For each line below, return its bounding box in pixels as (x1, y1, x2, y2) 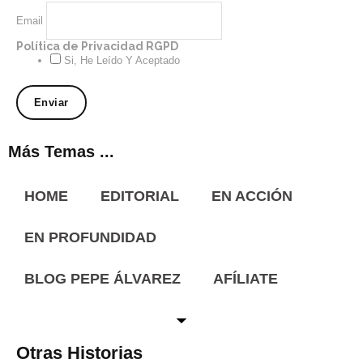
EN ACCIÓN (211, 188, 293, 204)
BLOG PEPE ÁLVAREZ (24, 271, 181, 287)
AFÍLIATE (213, 271, 278, 287)
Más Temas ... (8, 143, 114, 160)
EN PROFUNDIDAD (24, 229, 156, 246)
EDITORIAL (100, 188, 179, 204)
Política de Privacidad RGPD (16, 40, 178, 53)
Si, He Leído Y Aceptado (61, 54, 180, 66)
